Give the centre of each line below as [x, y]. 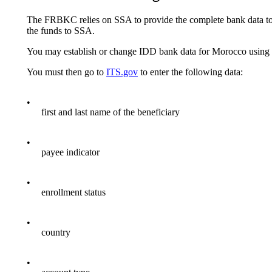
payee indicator [70, 152]
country [56, 232]
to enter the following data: [190, 72]
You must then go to [66, 72]
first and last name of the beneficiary [110, 112]
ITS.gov [122, 72]
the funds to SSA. [61, 30]
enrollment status [73, 192]
